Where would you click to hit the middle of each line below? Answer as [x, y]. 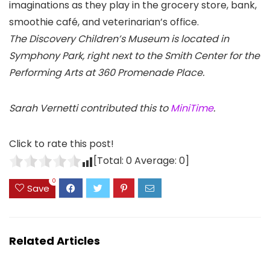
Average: [155, 161]
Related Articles [55, 240]
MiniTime [192, 108]
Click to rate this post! [61, 144]
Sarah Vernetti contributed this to [90, 108]
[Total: [110, 161]
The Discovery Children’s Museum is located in [119, 39]
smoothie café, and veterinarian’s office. [104, 22]
